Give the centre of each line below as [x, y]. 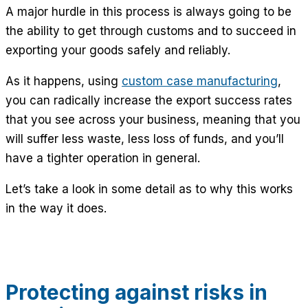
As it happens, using [64, 81]
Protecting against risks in [136, 293]
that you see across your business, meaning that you [153, 119]
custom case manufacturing [200, 81]
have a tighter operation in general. [104, 158]
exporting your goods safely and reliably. [118, 50]
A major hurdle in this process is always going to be [148, 11]
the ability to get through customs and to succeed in [151, 31]
